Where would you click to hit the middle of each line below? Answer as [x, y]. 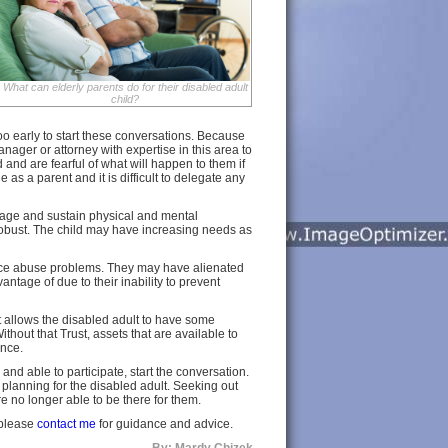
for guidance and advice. [164, 424]
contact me [66, 424]
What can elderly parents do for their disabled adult [125, 87]
